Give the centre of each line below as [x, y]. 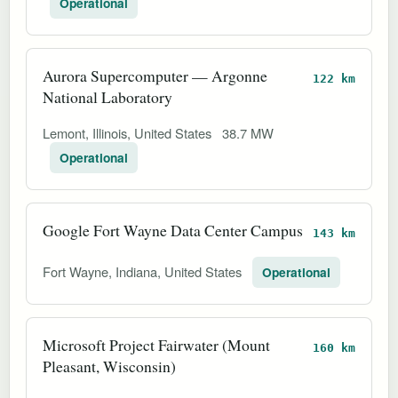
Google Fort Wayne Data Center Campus [173, 230]
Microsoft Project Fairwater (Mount [156, 344]
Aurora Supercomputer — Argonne [155, 75]
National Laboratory [107, 96]
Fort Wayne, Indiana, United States [144, 271]
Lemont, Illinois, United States [129, 132]
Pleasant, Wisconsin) [109, 366]
